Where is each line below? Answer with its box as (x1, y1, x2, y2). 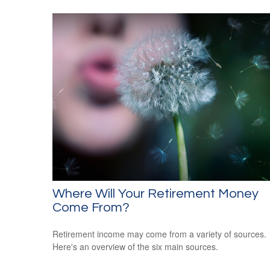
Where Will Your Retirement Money (52, 187, 259, 201)
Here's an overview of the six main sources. (52, 240, 218, 253)
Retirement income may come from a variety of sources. (52, 228, 266, 240)
